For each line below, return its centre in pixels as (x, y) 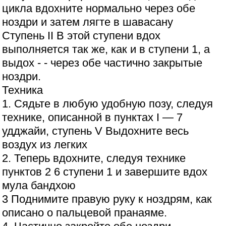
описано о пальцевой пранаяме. (85, 213)
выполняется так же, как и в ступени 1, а (106, 49)
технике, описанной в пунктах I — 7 (93, 118)
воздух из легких (45, 145)
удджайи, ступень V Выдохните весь (96, 131)
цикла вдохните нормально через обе (99, 9)
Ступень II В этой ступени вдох (81, 36)
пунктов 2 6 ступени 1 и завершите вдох (105, 172)
